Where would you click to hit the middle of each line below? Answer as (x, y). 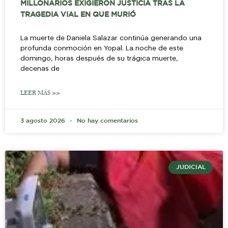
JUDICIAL (191, 167)
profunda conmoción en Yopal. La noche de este (102, 48)
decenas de (40, 68)
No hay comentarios (106, 121)
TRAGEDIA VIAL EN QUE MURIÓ (78, 15)
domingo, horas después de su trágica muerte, (99, 58)
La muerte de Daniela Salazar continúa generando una (111, 38)
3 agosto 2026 (44, 121)
